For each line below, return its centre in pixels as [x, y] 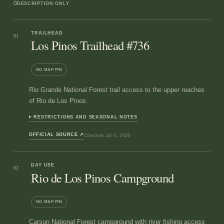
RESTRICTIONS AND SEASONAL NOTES [85, 117]
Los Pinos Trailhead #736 [90, 45]
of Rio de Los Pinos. [58, 100]
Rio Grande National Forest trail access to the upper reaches [116, 89]
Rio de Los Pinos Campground [102, 177]
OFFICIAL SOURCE [54, 134]
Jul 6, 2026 [118, 135]
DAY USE [43, 165]
